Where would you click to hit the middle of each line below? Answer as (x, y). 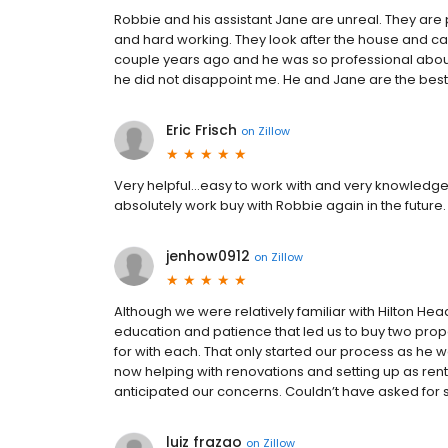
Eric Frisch (201, 130)
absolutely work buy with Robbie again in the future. (280, 205)
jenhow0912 (208, 256)
